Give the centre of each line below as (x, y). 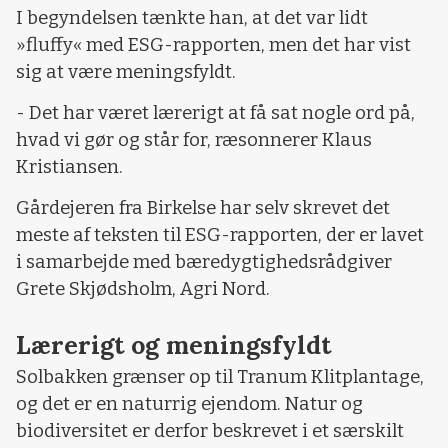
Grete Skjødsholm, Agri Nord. (143, 289)
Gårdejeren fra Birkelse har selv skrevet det (203, 208)
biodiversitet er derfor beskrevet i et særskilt (210, 430)
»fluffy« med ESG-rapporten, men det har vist (213, 44)
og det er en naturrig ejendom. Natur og (189, 403)
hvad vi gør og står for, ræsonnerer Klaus (194, 140)
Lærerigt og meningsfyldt (173, 344)
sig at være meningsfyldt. (126, 71)
